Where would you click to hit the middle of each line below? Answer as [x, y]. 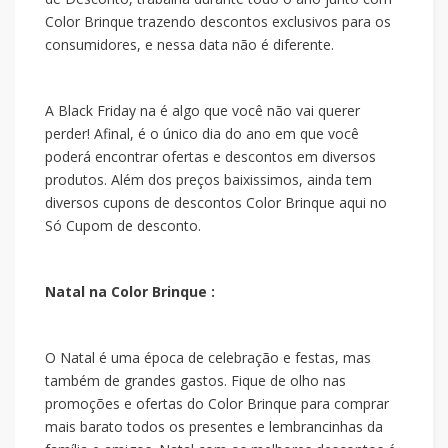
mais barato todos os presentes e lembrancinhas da [214, 426]
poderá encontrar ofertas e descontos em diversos [210, 156]
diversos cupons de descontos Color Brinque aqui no [216, 202]
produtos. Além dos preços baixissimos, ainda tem [208, 179]
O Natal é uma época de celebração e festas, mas [208, 357]
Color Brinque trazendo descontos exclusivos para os [218, 21]
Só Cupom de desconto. [123, 225]
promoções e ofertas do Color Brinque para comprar [217, 403]
